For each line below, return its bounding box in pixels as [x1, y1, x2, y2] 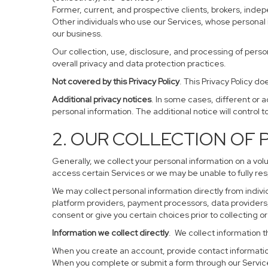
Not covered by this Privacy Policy [52, 76, 179, 87]
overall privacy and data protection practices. [52, 58, 226, 69]
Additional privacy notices [52, 94, 151, 105]
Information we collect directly [52, 227, 169, 238]
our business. [52, 28, 103, 39]
